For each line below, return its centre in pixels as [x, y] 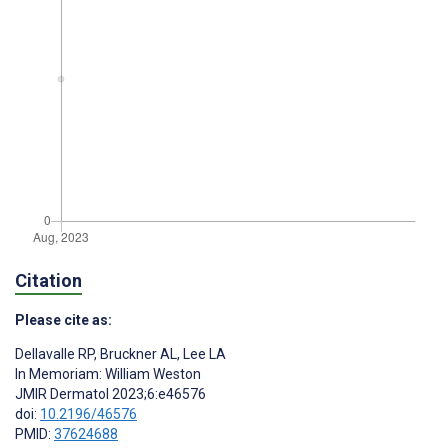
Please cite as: [63, 320]
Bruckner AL [137, 354]
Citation [48, 281]
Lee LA [203, 354]
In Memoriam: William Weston [108, 374]
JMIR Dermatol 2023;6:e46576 [110, 394]
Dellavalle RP [54, 354]
